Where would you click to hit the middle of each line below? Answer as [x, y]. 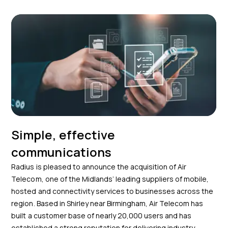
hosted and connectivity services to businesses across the [112, 191]
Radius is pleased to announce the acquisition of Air [99, 166]
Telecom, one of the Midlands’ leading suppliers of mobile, [110, 179]
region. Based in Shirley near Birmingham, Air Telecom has [107, 203]
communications [61, 152]
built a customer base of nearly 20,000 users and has [102, 215]
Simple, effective [63, 134]
